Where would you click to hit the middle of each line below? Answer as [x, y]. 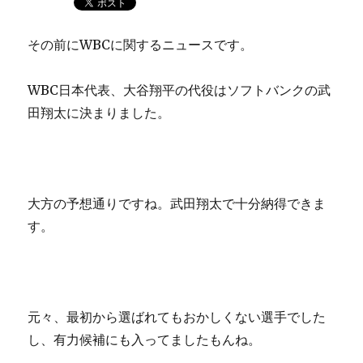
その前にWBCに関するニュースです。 [141, 45]
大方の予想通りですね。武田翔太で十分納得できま [177, 204]
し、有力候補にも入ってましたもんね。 [145, 340]
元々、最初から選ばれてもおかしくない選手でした [177, 317]
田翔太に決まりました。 [99, 113]
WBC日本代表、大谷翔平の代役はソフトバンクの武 [179, 90]
